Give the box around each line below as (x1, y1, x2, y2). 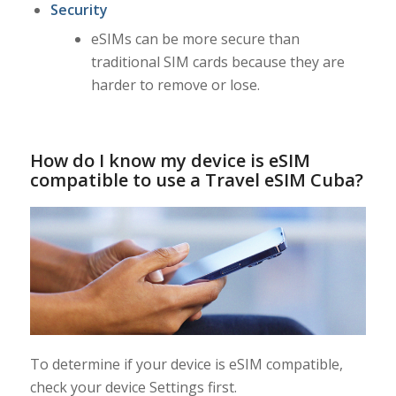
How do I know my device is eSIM (29, 148, 310, 172)
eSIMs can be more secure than (90, 28, 300, 49)
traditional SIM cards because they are (90, 51, 345, 72)
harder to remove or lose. (90, 74, 260, 95)
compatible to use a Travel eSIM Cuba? (29, 167, 363, 192)
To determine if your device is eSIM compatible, (29, 354, 343, 375)
